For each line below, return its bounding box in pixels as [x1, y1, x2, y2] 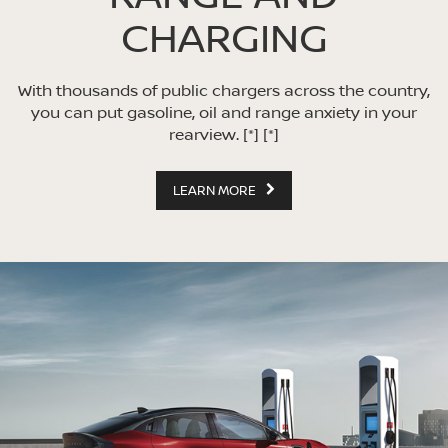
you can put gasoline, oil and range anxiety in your [31, 100, 417, 123]
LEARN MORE [173, 180, 260, 199]
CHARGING [120, 9, 328, 64]
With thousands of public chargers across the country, [18, 78, 430, 101]
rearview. [169, 122, 243, 145]
